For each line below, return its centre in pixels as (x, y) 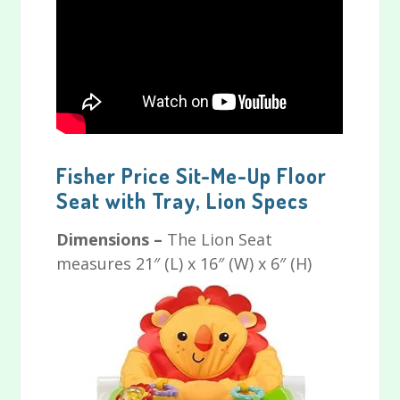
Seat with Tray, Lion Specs (183, 201)
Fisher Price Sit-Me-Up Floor (192, 176)
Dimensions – (112, 240)
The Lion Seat (220, 240)
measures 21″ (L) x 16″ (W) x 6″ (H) (184, 264)
